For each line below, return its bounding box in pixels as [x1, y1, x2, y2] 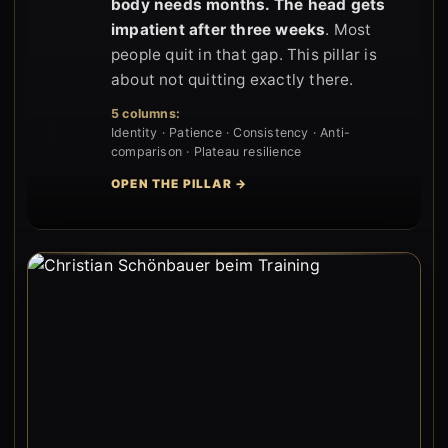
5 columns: [111, 105, 180, 121]
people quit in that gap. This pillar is [111, 44, 377, 64]
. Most [325, 19, 372, 39]
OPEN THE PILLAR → [111, 176, 248, 191]
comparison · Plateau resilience [111, 143, 302, 159]
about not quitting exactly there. [111, 69, 354, 89]
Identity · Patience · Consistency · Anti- [111, 124, 351, 140]
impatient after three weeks [111, 19, 326, 39]
